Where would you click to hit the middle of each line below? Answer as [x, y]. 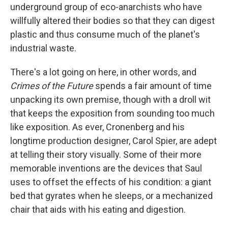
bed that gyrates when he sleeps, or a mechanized [111, 196]
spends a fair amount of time [153, 86]
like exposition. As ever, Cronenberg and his [97, 127]
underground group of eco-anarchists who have [106, 7]
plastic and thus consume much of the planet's [105, 35]
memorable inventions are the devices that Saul [106, 168]
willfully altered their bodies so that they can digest [112, 21]
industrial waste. [43, 48]
